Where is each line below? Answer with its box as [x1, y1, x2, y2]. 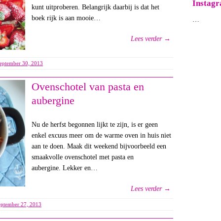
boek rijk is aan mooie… [31, 14, 101, 22]
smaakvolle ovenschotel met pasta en [31, 153, 134, 161]
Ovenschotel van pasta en [31, 80, 144, 93]
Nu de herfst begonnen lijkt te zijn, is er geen [31, 121, 158, 129]
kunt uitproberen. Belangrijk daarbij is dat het [31, 3, 159, 11]
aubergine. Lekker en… [31, 164, 98, 172]
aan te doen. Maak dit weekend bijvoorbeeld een [31, 143, 166, 150]
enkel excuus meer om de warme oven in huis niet [31, 132, 171, 140]
